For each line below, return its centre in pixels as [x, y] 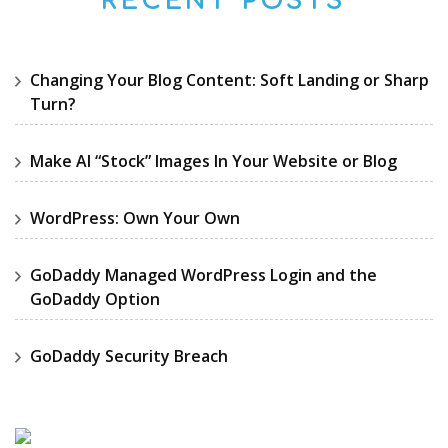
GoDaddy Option [95, 299]
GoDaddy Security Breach [129, 356]
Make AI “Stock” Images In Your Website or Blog [213, 161]
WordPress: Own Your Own [135, 218]
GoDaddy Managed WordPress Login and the [203, 275]
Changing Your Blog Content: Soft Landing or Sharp [229, 80]
